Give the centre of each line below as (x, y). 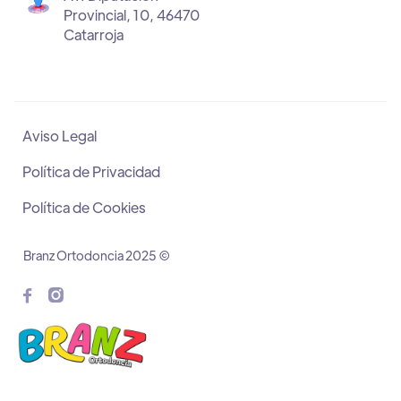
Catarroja (94, 34)
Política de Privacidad (91, 171)
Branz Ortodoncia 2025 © (97, 255)
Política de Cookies (84, 207)
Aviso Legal (60, 135)
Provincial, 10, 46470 (132, 14)
